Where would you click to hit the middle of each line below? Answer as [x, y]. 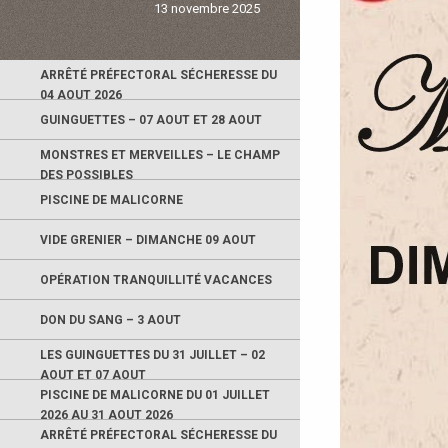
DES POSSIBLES [86, 175]
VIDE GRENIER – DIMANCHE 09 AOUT [148, 239]
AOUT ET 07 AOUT [93, 375]
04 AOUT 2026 [81, 95]
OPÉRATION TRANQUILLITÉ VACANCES [156, 279]
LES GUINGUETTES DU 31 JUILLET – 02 [152, 355]
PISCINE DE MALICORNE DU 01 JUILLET [155, 395]
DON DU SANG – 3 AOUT [110, 319]
